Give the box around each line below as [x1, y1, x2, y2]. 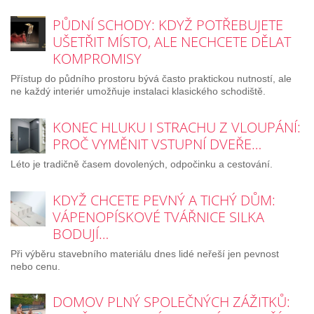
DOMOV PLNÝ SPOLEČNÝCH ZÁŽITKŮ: [53, 292, 290, 312]
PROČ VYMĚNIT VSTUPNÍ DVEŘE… [53, 134, 261, 153]
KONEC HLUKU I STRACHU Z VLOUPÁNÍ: [53, 117, 301, 137]
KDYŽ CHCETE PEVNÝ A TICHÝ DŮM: [53, 190, 275, 210]
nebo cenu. [11, 260, 60, 272]
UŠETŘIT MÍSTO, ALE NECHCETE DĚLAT [53, 32, 291, 52]
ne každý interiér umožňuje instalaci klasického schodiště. [11, 86, 266, 97]
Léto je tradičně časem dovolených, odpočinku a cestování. [11, 158, 273, 170]
